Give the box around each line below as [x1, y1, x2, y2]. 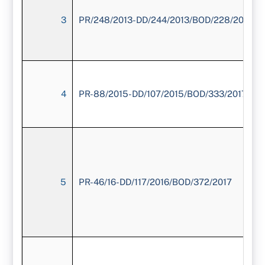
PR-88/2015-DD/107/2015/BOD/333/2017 [79, 89, 247, 99]
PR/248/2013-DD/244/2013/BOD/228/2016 [79, 15, 253, 25]
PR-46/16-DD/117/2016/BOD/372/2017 [79, 177, 232, 188]
